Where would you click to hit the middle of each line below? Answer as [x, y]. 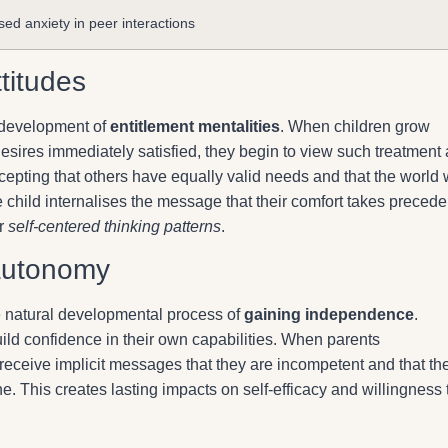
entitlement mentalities [195, 126]
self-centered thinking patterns [114, 226]
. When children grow [355, 126]
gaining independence [329, 314]
